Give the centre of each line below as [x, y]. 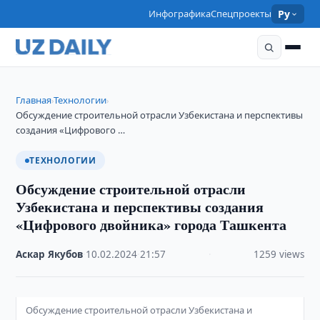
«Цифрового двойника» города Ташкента [151, 225]
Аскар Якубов [50, 254]
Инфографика [180, 14]
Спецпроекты [241, 14]
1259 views [279, 254]
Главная [34, 100]
